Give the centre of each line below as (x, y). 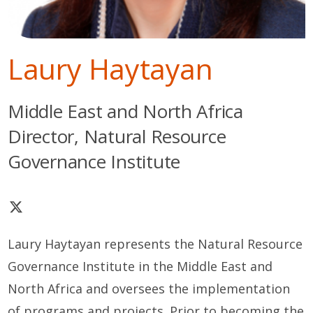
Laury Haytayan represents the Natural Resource (155, 243)
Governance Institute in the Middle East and (140, 266)
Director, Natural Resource (117, 136)
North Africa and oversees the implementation (149, 288)
